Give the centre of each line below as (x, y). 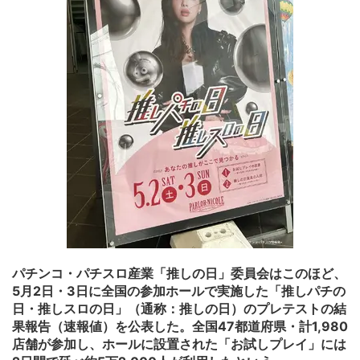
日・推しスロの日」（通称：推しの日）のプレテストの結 (179, 308)
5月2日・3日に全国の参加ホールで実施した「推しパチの (179, 290)
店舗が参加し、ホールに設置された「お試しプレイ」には (179, 344)
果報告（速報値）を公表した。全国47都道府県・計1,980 (180, 326)
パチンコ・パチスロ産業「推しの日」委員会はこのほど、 (179, 273)
